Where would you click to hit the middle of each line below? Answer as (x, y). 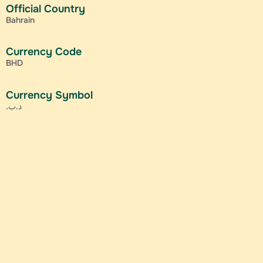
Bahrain (20, 20)
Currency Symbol (49, 95)
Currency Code (44, 52)
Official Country (45, 9)
